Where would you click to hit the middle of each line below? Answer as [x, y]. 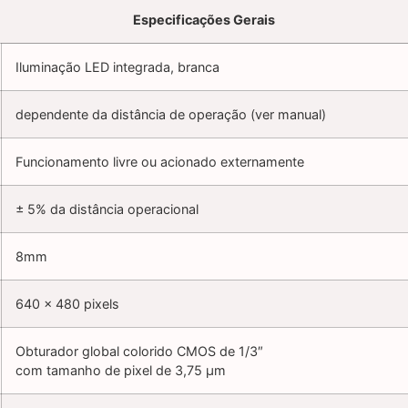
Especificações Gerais [204, 20]
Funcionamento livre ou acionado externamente [160, 162]
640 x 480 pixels [67, 304]
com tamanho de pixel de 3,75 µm [121, 371]
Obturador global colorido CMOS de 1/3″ [139, 352]
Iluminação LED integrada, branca [117, 67]
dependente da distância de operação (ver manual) [171, 115]
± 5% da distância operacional [107, 209]
